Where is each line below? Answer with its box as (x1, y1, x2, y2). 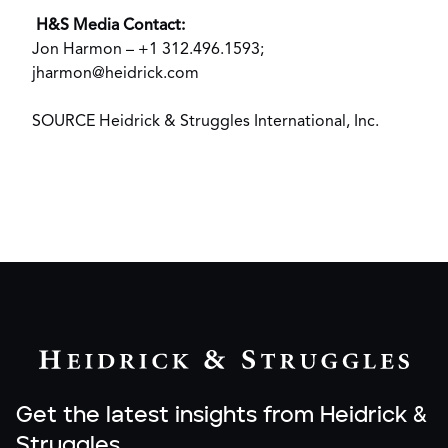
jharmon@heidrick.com (32, 66, 199, 82)
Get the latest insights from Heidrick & (16, 404, 427, 427)
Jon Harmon (32, 42, 122, 58)
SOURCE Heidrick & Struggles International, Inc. (32, 114, 379, 130)
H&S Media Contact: (32, 18, 185, 34)
